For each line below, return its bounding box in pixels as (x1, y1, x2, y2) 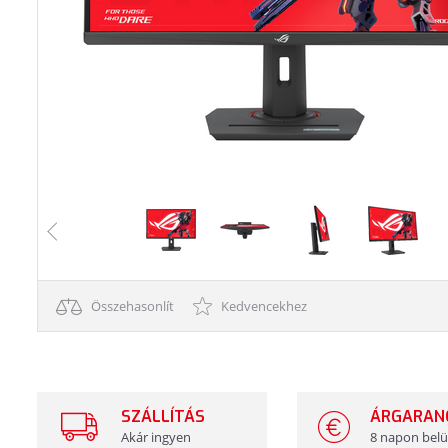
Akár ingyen (121, 428, 191, 446)
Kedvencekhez (218, 297, 307, 315)
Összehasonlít (88, 297, 174, 315)
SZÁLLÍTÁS (121, 406, 205, 427)
